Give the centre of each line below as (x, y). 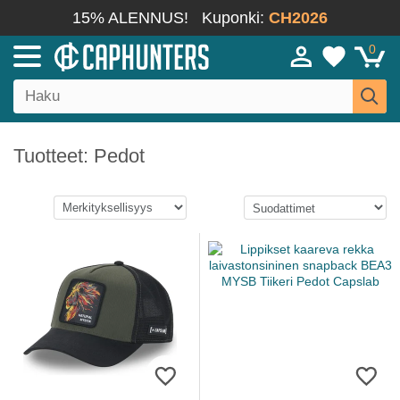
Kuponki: (235, 18)
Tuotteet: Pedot (79, 156)
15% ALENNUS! (130, 18)
